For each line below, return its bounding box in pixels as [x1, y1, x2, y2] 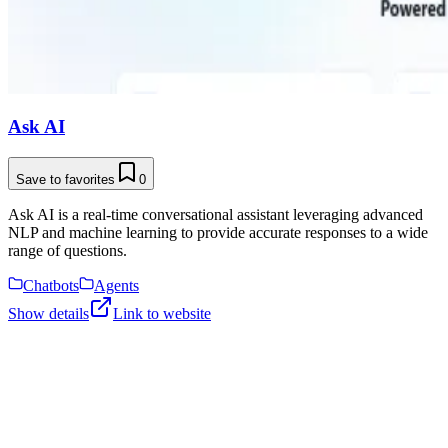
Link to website [113, 305, 211, 323]
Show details [8, 305, 89, 323]
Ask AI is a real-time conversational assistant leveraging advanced [8, 206, 423, 224]
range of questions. [8, 242, 127, 260]
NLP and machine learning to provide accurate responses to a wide [8, 224, 428, 242]
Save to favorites [16, 172, 115, 188]
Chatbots [23, 277, 79, 295]
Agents [94, 277, 139, 295]
